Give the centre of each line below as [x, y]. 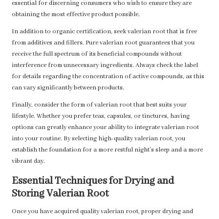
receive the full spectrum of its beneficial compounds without [97, 55]
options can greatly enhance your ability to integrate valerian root [105, 128]
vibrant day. [28, 162]
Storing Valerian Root [60, 194]
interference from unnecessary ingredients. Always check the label [105, 66]
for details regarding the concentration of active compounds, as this [108, 77]
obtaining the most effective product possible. [76, 15]
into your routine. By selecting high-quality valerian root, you [99, 139]
